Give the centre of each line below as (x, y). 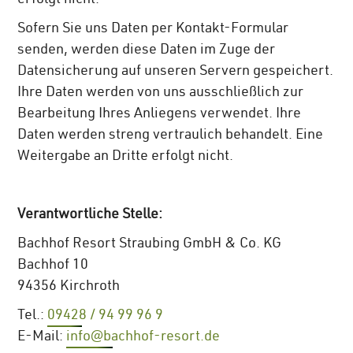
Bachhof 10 (53, 265)
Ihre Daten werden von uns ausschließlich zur (161, 93)
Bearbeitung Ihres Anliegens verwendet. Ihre (160, 114)
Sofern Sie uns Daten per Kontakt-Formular (153, 29)
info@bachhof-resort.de (143, 337)
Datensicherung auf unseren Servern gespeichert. (176, 71)
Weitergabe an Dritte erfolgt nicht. (126, 156)
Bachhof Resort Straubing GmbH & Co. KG (150, 244)
